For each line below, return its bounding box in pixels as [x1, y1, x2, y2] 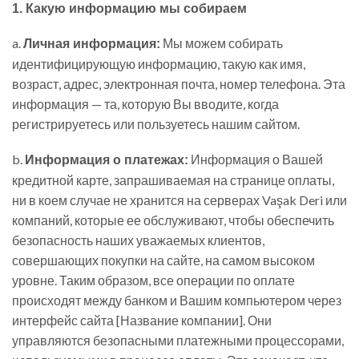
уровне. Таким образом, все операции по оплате [12, 272, 295, 288]
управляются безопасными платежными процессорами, [12, 332, 344, 348]
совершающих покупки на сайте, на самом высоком [12, 252, 315, 268]
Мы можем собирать [160, 35, 283, 51]
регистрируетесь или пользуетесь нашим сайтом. [12, 116, 300, 132]
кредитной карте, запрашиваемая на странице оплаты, [12, 171, 334, 188]
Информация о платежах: [25, 152, 188, 167]
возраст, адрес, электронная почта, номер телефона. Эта [12, 76, 345, 92]
